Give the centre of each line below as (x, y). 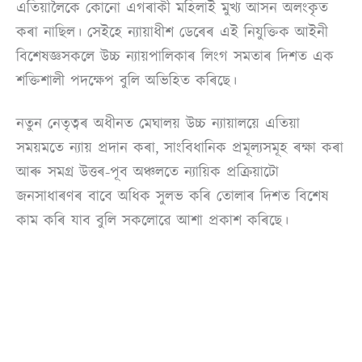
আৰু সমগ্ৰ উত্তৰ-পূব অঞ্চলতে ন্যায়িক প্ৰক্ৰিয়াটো (147, 172)
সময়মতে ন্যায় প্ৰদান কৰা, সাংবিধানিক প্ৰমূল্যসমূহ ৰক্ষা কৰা (180, 147)
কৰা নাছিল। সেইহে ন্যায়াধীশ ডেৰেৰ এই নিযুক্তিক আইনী (172, 32)
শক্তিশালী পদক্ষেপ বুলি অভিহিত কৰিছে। (126, 80)
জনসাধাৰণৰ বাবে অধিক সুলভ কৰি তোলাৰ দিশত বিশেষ (173, 196)
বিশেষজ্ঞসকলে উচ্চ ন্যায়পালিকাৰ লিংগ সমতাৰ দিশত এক (175, 56)
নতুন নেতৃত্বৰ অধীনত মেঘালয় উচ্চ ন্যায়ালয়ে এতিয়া (158, 123)
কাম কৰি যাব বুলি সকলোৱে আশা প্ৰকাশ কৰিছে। (152, 220)
